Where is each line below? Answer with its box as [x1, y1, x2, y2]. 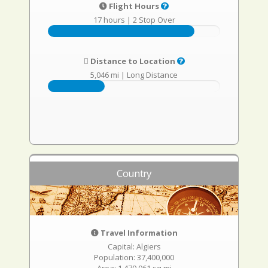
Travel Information [98, 227, 178, 238]
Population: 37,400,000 [94, 252, 174, 263]
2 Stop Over [132, 14, 175, 25]
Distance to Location [88, 56, 177, 66]
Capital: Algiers [107, 241, 161, 252]
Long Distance [127, 69, 178, 80]
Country [117, 166, 151, 180]
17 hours [93, 14, 125, 25]
